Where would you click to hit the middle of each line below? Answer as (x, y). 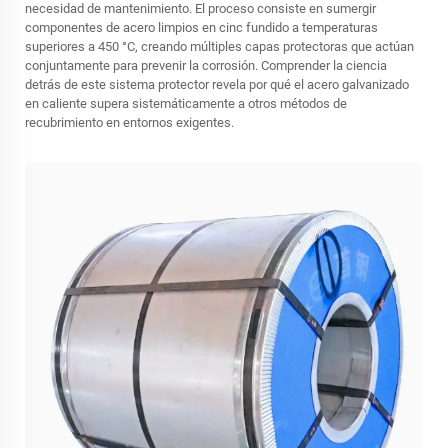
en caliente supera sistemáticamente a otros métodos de (186, 103)
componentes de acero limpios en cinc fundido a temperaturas (201, 27)
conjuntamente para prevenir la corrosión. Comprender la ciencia (206, 65)
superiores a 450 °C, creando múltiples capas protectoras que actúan (219, 46)
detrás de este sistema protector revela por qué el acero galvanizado (217, 84)
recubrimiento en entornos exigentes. (129, 122)
